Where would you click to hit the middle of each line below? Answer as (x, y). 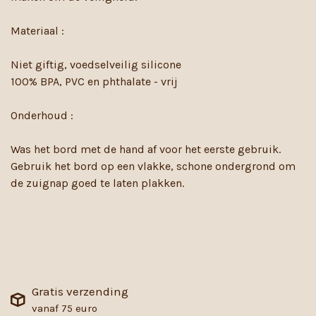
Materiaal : (37, 31)
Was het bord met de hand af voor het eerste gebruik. (146, 149)
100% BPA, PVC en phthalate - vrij (96, 81)
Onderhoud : (43, 115)
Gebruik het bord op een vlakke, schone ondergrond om (153, 166)
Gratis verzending (80, 291)
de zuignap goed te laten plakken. (99, 183)
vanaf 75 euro (65, 308)
